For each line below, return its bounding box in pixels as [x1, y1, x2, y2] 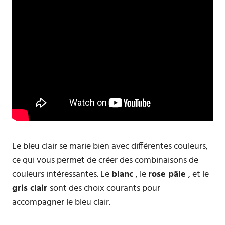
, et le [188, 167, 209, 182]
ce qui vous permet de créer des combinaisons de [12, 153, 198, 168]
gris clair [12, 181, 50, 196]
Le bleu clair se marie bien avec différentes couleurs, [12, 139, 208, 154]
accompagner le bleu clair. [12, 195, 110, 210]
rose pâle [148, 167, 188, 182]
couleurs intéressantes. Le [12, 167, 111, 182]
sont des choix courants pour [50, 181, 160, 196]
